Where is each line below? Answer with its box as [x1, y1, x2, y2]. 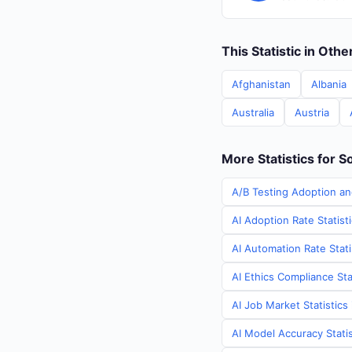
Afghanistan [232, 78, 291, 90]
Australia [232, 106, 274, 119]
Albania [311, 78, 346, 90]
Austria [295, 106, 329, 119]
